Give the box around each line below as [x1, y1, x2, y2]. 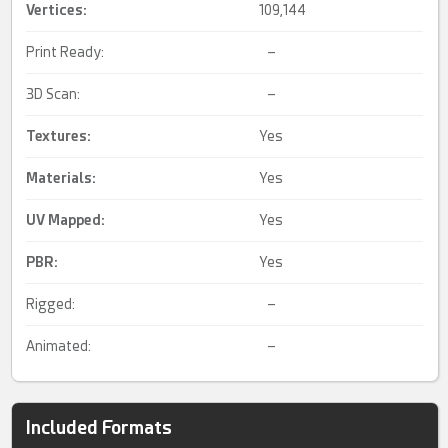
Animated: [26, 338, 92, 355]
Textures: [26, 128, 92, 145]
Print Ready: [26, 44, 105, 61]
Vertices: [26, 2, 88, 19]
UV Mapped [26, 212, 102, 229]
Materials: [26, 170, 97, 187]
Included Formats [26, 417, 173, 439]
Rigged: [26, 296, 76, 313]
